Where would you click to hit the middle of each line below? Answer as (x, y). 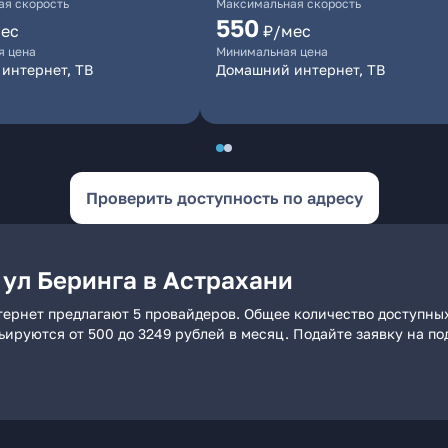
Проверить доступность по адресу (224, 198)
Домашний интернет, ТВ (300, 69)
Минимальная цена (272, 51)
